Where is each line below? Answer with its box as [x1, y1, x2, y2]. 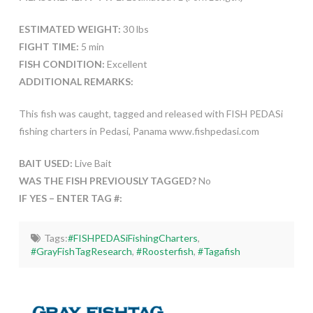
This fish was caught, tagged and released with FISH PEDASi [18, 108, 283, 120]
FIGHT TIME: [18, 41, 79, 53]
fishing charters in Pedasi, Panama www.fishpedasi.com [18, 125, 259, 138]
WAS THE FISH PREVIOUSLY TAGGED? [18, 175, 198, 187]
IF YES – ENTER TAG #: [18, 192, 122, 205]
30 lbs [120, 23, 149, 36]
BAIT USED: [18, 157, 73, 170]
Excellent [104, 58, 147, 71]
